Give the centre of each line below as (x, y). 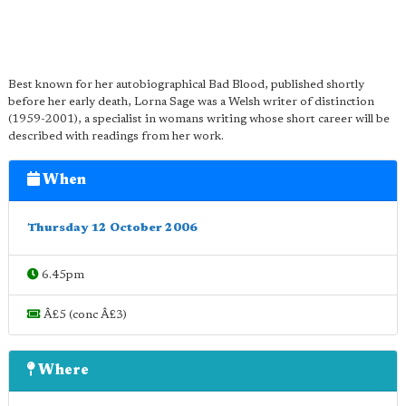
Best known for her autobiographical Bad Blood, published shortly (186, 85)
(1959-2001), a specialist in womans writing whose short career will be (199, 119)
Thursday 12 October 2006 (112, 228)
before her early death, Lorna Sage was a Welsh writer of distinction (191, 102)
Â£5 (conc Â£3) (84, 315)
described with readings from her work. (116, 136)
